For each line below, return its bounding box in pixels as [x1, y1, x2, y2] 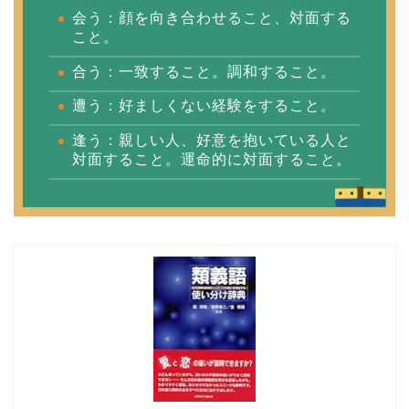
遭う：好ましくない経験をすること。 [72, 98, 336, 114]
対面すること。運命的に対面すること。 [72, 152, 351, 168]
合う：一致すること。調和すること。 [72, 63, 336, 79]
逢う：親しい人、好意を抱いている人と [72, 132, 351, 149]
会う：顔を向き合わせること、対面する [72, 10, 351, 26]
